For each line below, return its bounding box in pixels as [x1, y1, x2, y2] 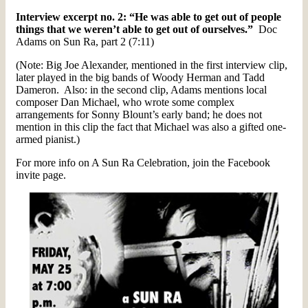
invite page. [16, 169, 66, 181]
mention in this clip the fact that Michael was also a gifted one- [16, 121, 286, 133]
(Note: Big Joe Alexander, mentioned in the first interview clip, [16, 59, 287, 71]
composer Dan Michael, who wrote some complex [16, 96, 234, 109]
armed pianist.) [16, 133, 80, 146]
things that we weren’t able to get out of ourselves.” [16, 23, 253, 36]
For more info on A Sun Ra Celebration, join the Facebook [16, 157, 270, 169]
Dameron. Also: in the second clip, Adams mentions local [16, 84, 267, 96]
